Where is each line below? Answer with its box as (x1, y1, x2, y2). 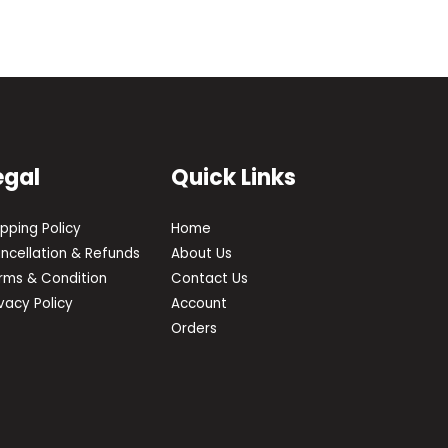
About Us (170, 244, 232, 264)
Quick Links (170, 162, 296, 194)
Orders (170, 319, 217, 339)
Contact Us (170, 269, 248, 289)
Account (170, 294, 227, 314)
